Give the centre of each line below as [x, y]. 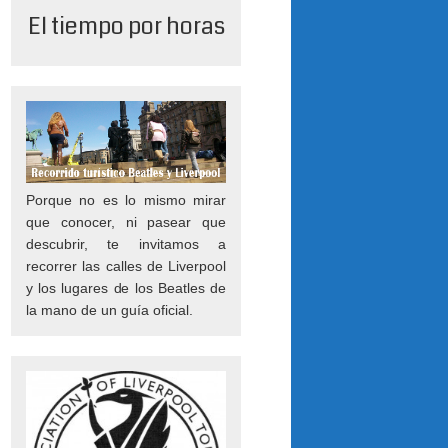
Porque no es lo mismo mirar [126, 199]
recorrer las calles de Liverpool [126, 265]
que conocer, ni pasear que [126, 221]
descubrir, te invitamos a [126, 243]
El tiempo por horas [126, 26]
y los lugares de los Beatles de [126, 287]
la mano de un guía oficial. [109, 309]
